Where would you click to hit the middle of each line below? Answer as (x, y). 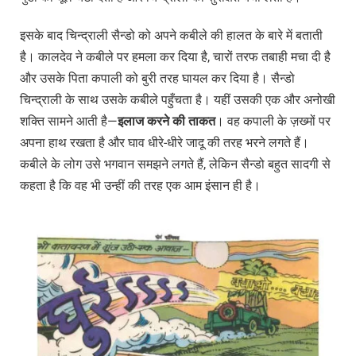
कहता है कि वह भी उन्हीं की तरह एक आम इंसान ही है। (140, 185)
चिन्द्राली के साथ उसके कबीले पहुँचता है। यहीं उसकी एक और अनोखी (178, 99)
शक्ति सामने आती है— (69, 121)
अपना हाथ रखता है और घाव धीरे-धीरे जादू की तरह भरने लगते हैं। (164, 142)
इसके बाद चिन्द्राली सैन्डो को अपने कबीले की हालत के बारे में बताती (171, 35)
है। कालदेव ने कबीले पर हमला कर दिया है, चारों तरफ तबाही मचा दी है (175, 56)
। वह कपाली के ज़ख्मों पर (273, 121)
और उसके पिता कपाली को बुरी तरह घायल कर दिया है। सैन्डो (157, 78)
